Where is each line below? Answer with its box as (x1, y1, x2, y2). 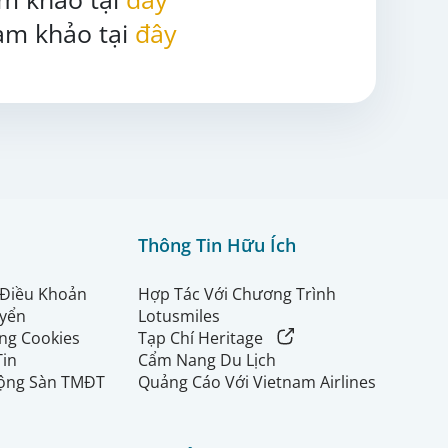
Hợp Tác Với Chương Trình (138, 282, 336, 305)
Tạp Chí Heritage (138, 326, 263, 349)
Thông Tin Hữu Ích (138, 232, 296, 257)
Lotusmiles (138, 304, 220, 327)
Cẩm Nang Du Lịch (138, 349, 276, 372)
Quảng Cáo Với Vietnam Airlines (138, 371, 376, 394)
